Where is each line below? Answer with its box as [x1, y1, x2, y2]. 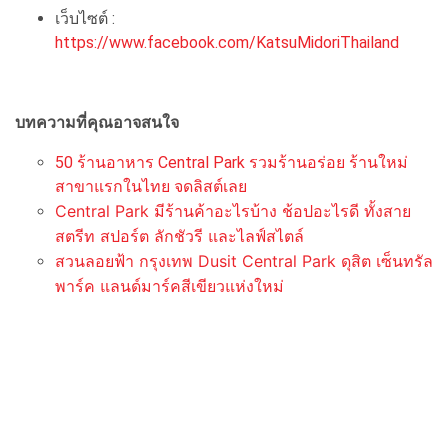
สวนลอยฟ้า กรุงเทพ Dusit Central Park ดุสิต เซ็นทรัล [55, 250, 433, 271]
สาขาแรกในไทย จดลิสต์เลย [55, 176, 247, 196]
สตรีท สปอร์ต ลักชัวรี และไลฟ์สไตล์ [55, 225, 304, 246]
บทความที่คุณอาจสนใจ [15, 112, 179, 132]
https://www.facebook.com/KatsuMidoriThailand [55, 32, 399, 52]
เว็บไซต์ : [55, 8, 115, 28]
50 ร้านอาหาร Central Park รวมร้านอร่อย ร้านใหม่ [55, 152, 408, 172]
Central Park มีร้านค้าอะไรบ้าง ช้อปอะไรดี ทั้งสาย [55, 200, 411, 221]
